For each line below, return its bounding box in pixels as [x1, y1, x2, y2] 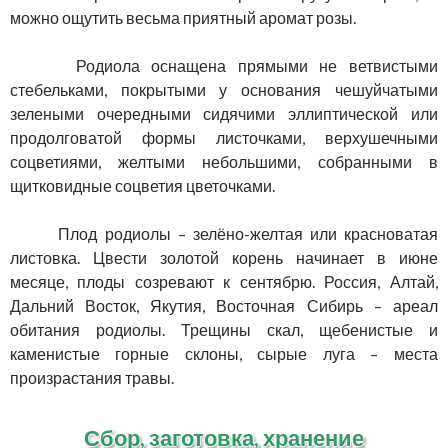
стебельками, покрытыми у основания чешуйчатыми [10, 80, 438, 100]
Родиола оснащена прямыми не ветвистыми [30, 56, 438, 76]
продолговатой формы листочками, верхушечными [10, 128, 438, 148]
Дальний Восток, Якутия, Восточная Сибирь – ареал [10, 296, 438, 316]
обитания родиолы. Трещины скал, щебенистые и [10, 320, 438, 340]
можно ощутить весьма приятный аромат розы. [10, 8, 356, 28]
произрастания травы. [10, 368, 174, 388]
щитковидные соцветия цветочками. [10, 176, 275, 196]
